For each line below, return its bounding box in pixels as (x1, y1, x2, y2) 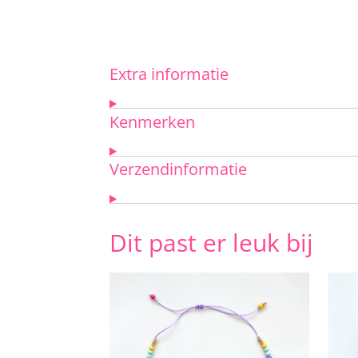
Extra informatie (109, 63, 229, 86)
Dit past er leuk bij (109, 226, 320, 260)
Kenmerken (109, 110, 195, 133)
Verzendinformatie (109, 158, 247, 181)
